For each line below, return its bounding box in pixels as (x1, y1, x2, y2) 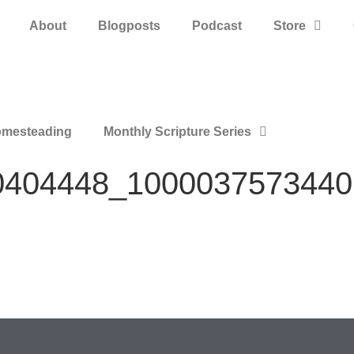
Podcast (191, 19, 242, 32)
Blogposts (97, 19, 160, 32)
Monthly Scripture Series (104, 125, 251, 138)
